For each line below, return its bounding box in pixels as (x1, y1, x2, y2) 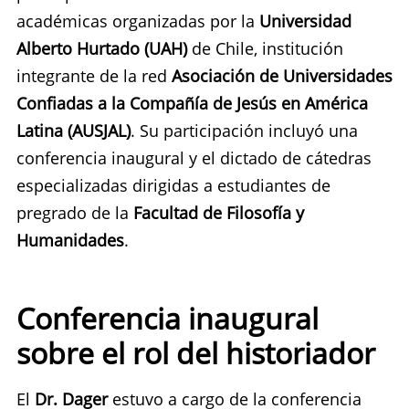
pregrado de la (16, 201, 129, 224)
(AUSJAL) (68, 119, 131, 142)
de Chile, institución (187, 37, 343, 59)
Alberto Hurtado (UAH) (16, 37, 187, 59)
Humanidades (16, 228, 124, 251)
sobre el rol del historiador (16, 332, 375, 372)
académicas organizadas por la (16, 9, 259, 32)
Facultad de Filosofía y (129, 201, 304, 224)
